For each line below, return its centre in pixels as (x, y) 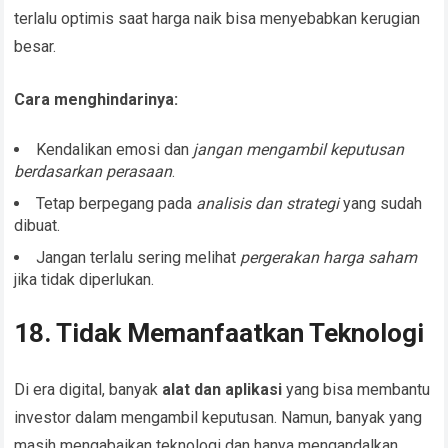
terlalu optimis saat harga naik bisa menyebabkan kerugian (217, 19)
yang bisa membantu (356, 390)
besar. (35, 47)
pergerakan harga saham (329, 258)
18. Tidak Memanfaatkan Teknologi (219, 333)
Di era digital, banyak (88, 390)
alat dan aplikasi (222, 390)
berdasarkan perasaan (93, 172)
